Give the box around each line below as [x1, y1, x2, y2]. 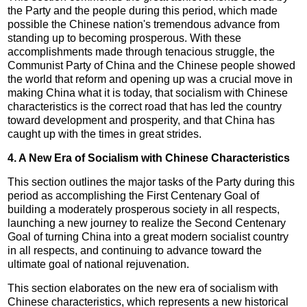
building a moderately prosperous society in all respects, [8, 203, 280, 215]
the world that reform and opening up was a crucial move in [8, 73, 293, 85]
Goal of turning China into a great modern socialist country [8, 230, 289, 243]
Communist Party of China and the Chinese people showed [8, 59, 296, 71]
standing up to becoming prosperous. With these [8, 32, 242, 44]
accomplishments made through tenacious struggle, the [8, 45, 275, 58]
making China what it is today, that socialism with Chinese [8, 86, 288, 99]
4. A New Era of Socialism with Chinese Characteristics [8, 151, 291, 164]
